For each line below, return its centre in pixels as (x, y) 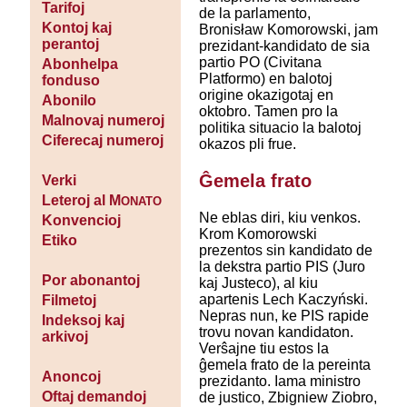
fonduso (70, 81)
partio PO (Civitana (260, 63)
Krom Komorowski (258, 234)
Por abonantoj (90, 281)
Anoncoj (71, 377)
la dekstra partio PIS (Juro (282, 267)
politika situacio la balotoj (280, 128)
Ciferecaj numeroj (102, 141)
